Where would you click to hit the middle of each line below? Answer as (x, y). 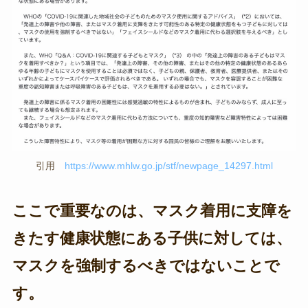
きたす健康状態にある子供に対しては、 (152, 238)
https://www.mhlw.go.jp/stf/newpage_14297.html (168, 165)
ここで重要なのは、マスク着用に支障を (152, 210)
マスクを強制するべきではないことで (146, 265)
